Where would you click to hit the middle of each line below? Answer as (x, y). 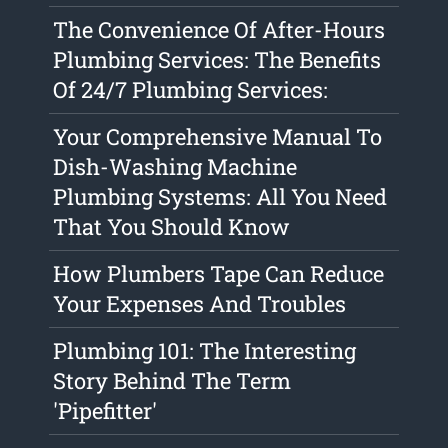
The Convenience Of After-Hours (219, 30)
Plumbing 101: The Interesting (205, 351)
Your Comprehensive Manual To (218, 137)
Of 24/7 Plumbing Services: (191, 90)
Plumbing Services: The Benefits (217, 60)
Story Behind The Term (172, 381)
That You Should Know (172, 227)
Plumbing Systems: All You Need (220, 197)
